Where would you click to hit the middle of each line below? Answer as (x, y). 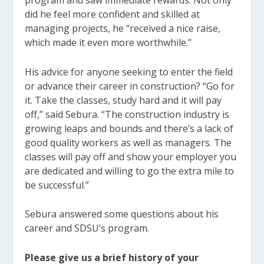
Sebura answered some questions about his (122, 214)
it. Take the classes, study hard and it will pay (123, 100)
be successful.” (57, 185)
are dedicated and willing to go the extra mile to (130, 171)
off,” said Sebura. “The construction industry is (127, 114)
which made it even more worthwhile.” (108, 43)
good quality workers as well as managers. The (128, 142)
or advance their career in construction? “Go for (130, 86)
